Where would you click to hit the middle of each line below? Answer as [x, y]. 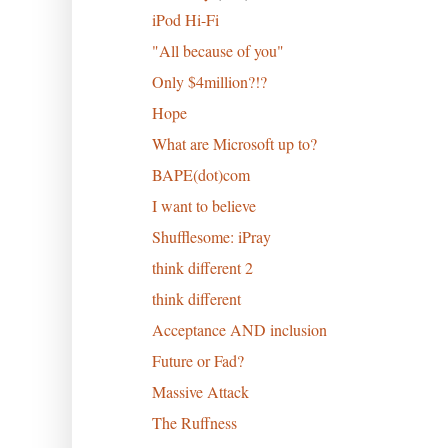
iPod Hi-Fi [185, 19]
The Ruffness [194, 422]
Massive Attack [200, 391]
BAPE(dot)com [200, 174]
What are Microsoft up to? [234, 143]
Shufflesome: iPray [211, 236]
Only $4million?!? [209, 81]
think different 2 [202, 267]
